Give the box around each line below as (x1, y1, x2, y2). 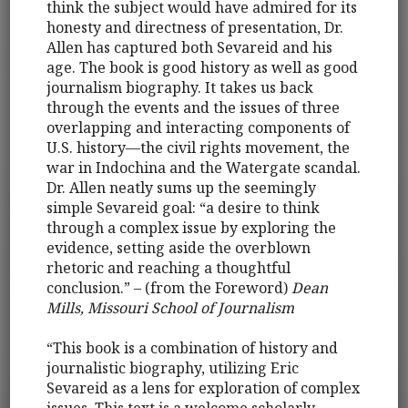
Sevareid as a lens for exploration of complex (46, 378, 361, 399)
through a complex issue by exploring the (46, 218, 337, 239)
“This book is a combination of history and (46, 338, 339, 359)
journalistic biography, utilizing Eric (46, 358, 300, 379)
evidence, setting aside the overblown (46, 238, 311, 259)
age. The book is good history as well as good (46, 57, 359, 78)
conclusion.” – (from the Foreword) (46, 278, 292, 299)
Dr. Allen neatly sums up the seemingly (46, 178, 317, 199)
